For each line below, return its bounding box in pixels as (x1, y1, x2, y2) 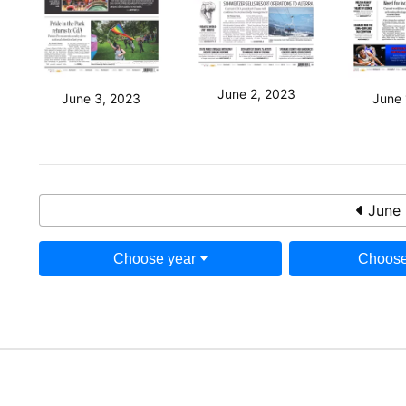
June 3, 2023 (62, 90, 141, 106)
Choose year (112, 250, 196, 266)
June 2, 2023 (217, 86, 295, 102)
